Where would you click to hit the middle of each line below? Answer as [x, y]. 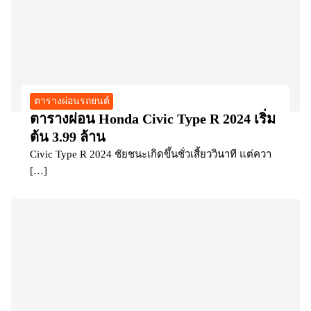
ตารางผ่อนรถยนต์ [72, 101]
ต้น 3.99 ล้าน [68, 137]
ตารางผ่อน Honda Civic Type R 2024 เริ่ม [153, 119]
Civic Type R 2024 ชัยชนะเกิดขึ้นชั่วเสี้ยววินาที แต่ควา [151, 154]
